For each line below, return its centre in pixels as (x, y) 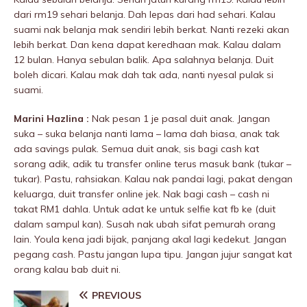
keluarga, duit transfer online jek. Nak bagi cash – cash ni (142, 194)
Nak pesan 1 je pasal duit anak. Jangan (181, 119)
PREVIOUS (116, 296)
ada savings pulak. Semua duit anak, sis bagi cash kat (136, 149)
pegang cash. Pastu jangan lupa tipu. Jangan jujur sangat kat (153, 255)
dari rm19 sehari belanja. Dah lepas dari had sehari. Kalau (145, 15)
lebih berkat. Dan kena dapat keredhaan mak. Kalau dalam (147, 45)
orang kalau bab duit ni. (67, 270)
